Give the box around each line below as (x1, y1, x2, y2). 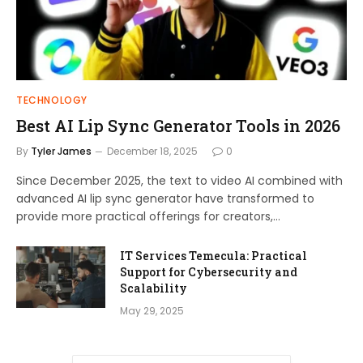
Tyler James (31, 144, 92, 158)
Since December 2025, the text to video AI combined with (16, 173, 343, 189)
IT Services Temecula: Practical (120, 248, 307, 263)
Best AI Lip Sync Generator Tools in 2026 (16, 115, 340, 136)
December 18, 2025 (107, 144, 198, 158)
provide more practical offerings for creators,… (16, 208, 280, 224)
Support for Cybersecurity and (120, 264, 297, 280)
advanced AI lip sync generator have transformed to (16, 190, 314, 207)
